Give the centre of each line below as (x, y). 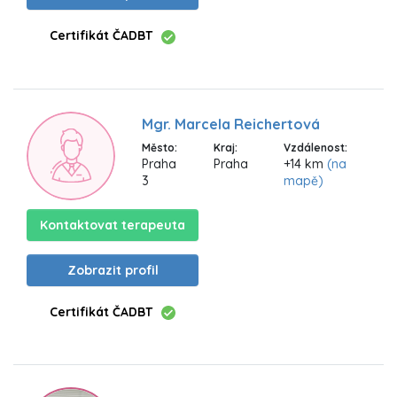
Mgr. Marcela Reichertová (231, 125)
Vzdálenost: (316, 148)
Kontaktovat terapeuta (113, 225)
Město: (160, 148)
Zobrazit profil (113, 270)
